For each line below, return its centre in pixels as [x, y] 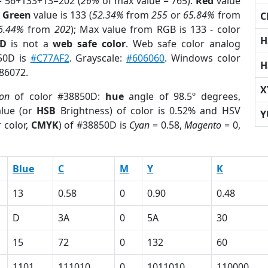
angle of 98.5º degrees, [182, 96]
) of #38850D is [94, 125]
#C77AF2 [50, 58]
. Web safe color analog [183, 44]
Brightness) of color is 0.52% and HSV [148, 111]
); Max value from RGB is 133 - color [155, 29]
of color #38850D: [57, 96]
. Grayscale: [98, 58]
